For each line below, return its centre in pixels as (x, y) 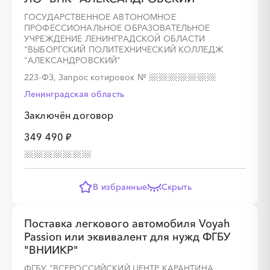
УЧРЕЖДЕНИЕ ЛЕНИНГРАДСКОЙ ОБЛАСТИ (115, 39)
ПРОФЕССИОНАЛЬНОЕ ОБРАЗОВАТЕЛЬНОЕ (117, 28)
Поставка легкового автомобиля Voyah (127, 224)
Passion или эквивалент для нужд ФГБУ (127, 237)
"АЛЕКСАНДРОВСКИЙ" (73, 60)
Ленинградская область (74, 94)
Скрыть (176, 187)
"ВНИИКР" (51, 250)
